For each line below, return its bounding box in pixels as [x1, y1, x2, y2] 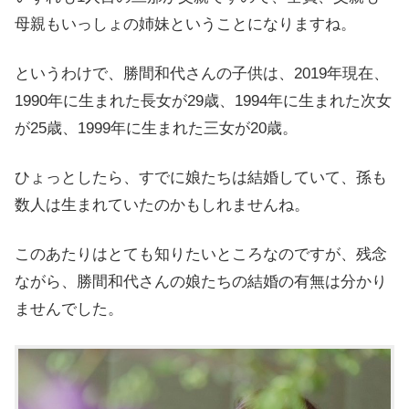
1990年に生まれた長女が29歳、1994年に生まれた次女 [15, 92, 392, 110]
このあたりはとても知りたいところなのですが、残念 [15, 245, 387, 263]
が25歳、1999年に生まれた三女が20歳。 [15, 120, 298, 138]
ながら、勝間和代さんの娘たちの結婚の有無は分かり [15, 272, 387, 290]
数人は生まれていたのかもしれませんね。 [15, 195, 309, 214]
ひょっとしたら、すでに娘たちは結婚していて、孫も [15, 168, 387, 186]
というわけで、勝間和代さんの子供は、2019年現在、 [15, 65, 389, 83]
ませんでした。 [15, 299, 123, 318]
